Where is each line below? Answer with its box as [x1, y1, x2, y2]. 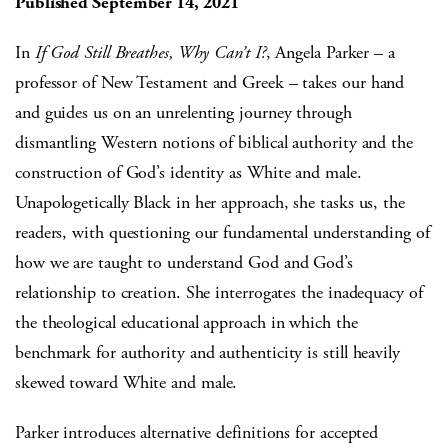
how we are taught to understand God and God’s [15, 251, 353, 275]
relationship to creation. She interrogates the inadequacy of [15, 281, 423, 305]
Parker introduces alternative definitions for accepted [15, 421, 379, 445]
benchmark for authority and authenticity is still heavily [15, 341, 400, 365]
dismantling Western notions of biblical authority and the [15, 131, 413, 155]
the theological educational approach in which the [15, 311, 358, 335]
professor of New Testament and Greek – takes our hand [15, 71, 405, 95]
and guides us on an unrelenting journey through [15, 101, 352, 125]
